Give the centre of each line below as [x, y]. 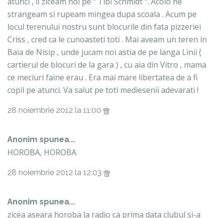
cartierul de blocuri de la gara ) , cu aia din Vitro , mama [107, 65]
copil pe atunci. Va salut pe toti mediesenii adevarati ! [103, 90]
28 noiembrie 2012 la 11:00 [55, 110]
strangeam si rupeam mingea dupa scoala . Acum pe [102, 14]
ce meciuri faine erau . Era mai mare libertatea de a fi [102, 78]
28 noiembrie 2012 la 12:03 [55, 173]
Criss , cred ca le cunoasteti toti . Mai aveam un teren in [107, 40]
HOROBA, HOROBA [42, 153]
